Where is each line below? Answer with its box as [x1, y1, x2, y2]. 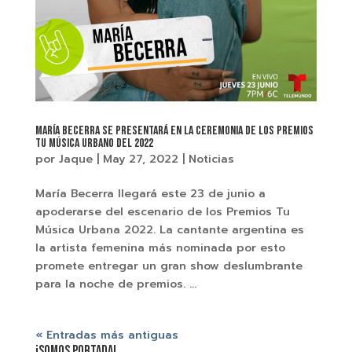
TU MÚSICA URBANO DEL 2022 [35, 136, 153, 151]
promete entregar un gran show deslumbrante [35, 258, 302, 274]
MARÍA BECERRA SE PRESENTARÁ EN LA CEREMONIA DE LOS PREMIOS [35, 123, 313, 138]
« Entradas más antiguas [35, 327, 178, 343]
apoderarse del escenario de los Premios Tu [35, 203, 290, 220]
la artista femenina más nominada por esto [35, 240, 285, 256]
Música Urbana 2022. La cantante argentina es [35, 222, 304, 238]
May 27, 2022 [102, 151, 178, 167]
